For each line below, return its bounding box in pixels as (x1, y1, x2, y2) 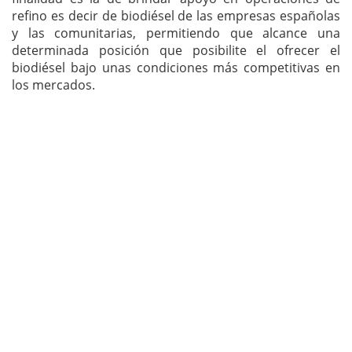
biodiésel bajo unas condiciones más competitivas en (12, 59, 340, 77)
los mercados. (12, 76, 95, 94)
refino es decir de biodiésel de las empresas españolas (12, 7, 340, 25)
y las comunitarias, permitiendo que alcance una (12, 24, 340, 42)
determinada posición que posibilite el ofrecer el (12, 42, 340, 60)
